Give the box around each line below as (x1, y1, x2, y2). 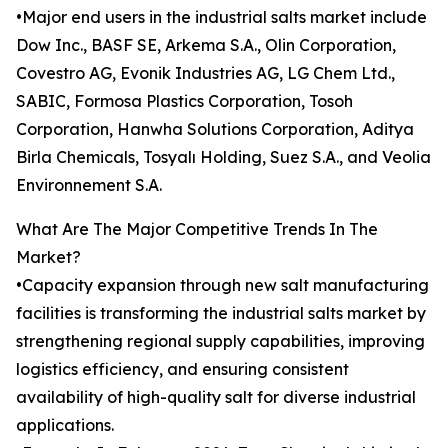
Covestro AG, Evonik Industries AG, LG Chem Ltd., (16, 63, 395, 84)
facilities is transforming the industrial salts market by (16, 303, 426, 324)
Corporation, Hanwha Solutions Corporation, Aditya (16, 119, 414, 140)
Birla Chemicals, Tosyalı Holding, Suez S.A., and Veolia (16, 147, 431, 168)
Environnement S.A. (16, 175, 162, 196)
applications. (16, 415, 114, 436)
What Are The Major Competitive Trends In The (16, 219, 378, 240)
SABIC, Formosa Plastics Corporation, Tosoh (16, 91, 353, 112)
